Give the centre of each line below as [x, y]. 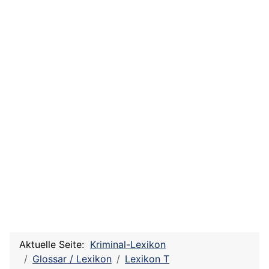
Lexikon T [147, 259]
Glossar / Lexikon [72, 259]
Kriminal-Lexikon [128, 245]
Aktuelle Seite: [55, 245]
